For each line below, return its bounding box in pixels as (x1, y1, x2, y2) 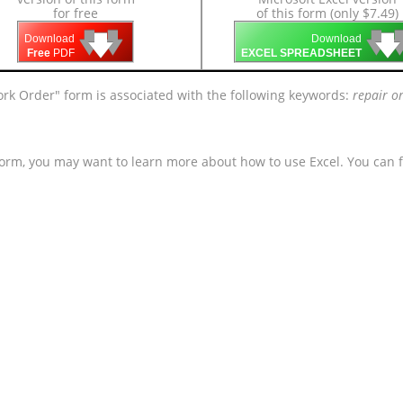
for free (53, 4, 98, 22)
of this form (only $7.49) (256, 4, 399, 22)
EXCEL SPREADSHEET (241, 47, 362, 60)
